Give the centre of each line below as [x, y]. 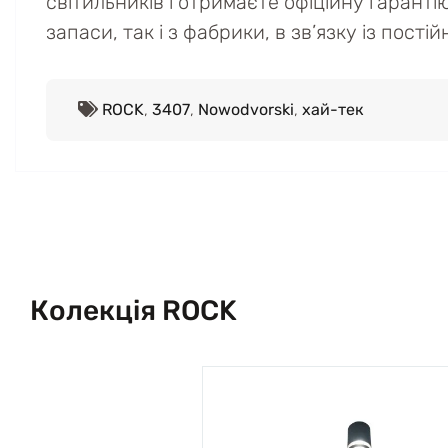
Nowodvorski [246, 109]
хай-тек [333, 109]
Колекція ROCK [133, 310]
